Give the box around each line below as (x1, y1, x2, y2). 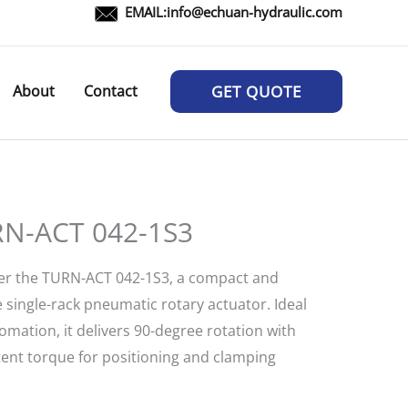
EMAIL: (125, 3, 167, 21)
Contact (84, 81, 138, 101)
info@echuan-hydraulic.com (167, 3, 342, 21)
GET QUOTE (211, 81, 301, 102)
